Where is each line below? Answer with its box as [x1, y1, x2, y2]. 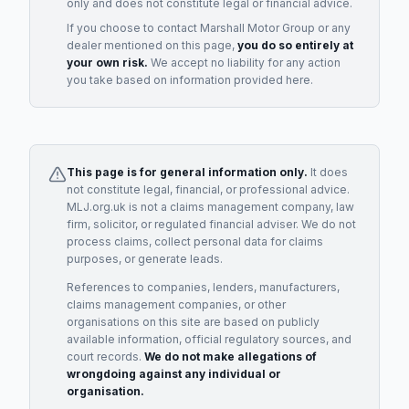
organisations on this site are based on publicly [67, 315, 320, 329]
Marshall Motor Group [200, 21, 315, 35]
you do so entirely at [237, 38, 353, 52]
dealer [67, 38, 101, 52]
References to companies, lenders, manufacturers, [67, 280, 340, 294]
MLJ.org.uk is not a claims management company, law [67, 200, 354, 214]
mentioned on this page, [101, 38, 237, 52]
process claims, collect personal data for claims [67, 235, 323, 248]
